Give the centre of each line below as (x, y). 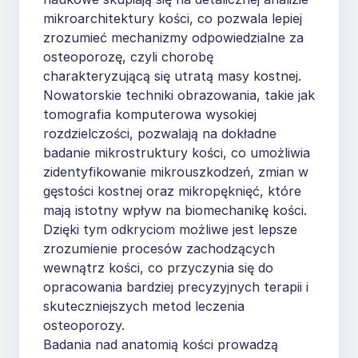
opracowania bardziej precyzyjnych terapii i (176, 286)
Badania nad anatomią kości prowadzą (161, 344)
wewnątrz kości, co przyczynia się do (158, 267)
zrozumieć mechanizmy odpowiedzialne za (173, 37)
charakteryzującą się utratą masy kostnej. (172, 76)
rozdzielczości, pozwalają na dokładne (160, 133)
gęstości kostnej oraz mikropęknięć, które (172, 191)
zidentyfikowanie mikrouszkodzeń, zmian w (176, 171)
